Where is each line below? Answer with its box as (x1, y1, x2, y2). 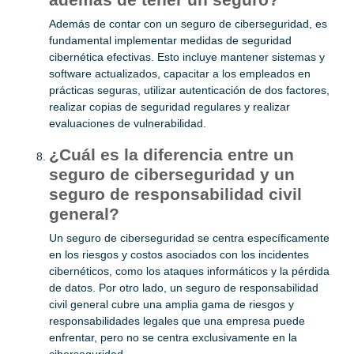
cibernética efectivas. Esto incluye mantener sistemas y (49, 51, 325, 64)
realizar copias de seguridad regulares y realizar (49, 100, 290, 114)
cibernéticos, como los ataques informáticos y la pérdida (49, 265, 330, 278)
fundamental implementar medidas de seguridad (49, 34, 292, 47)
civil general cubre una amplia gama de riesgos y (49, 298, 294, 311)
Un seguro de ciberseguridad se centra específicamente (49, 232, 330, 245)
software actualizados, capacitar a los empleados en (49, 67, 311, 81)
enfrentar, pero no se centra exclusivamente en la (49, 331, 297, 345)
